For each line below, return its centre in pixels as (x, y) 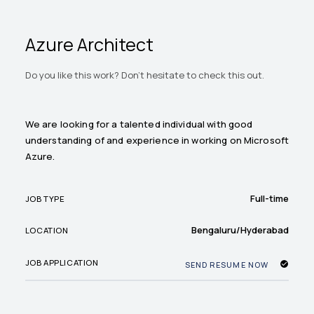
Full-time (270, 199)
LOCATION (47, 230)
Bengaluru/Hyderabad (240, 230)
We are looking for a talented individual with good (139, 124)
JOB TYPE (45, 198)
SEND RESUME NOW (226, 264)
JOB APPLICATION (62, 263)
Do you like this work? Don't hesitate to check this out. (144, 75)
